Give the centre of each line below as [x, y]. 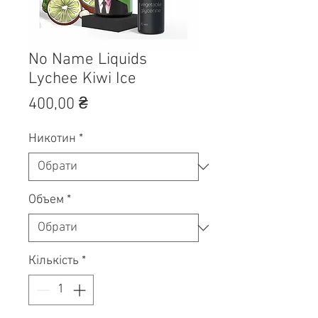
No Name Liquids [88, 59]
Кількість [54, 261]
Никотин [52, 138]
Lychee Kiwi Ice [82, 78]
